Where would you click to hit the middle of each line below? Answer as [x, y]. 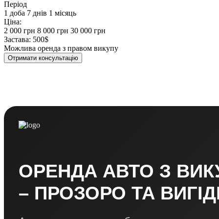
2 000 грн [20, 30]
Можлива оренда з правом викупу [61, 48]
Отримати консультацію [43, 58]
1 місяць [63, 13]
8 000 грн [53, 30]
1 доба [14, 13]
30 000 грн [88, 30]
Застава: [17, 39]
